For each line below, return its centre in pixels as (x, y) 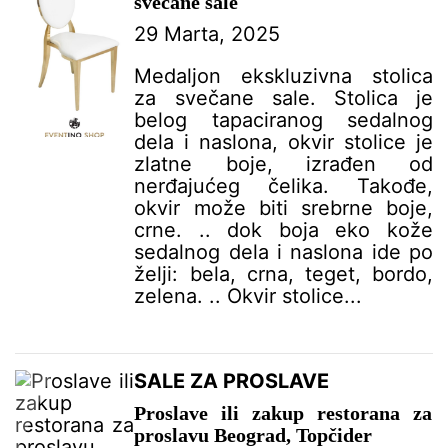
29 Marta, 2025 (207, 33)
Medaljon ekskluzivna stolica (283, 75)
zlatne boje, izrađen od (283, 163)
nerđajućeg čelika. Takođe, (283, 185)
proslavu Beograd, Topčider (253, 434)
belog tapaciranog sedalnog (283, 119)
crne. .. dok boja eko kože (283, 229)
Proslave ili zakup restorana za (283, 412)
